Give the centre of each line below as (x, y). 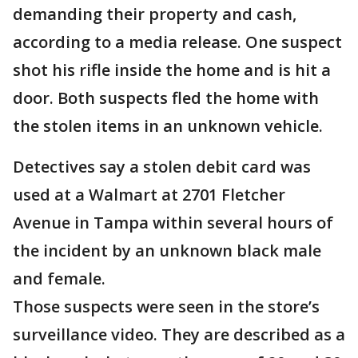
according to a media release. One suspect (177, 42)
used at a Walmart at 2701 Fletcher (149, 195)
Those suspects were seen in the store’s (166, 306)
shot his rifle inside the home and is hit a (172, 70)
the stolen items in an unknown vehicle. (168, 126)
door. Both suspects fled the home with (166, 98)
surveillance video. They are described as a (179, 334)
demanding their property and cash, (155, 14)
